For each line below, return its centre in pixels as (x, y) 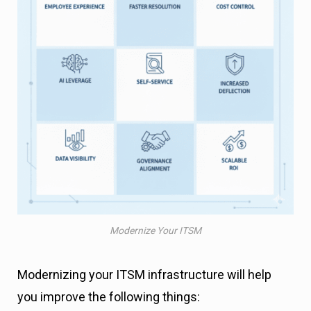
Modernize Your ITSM (155, 231)
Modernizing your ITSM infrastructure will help (144, 275)
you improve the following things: (109, 297)
